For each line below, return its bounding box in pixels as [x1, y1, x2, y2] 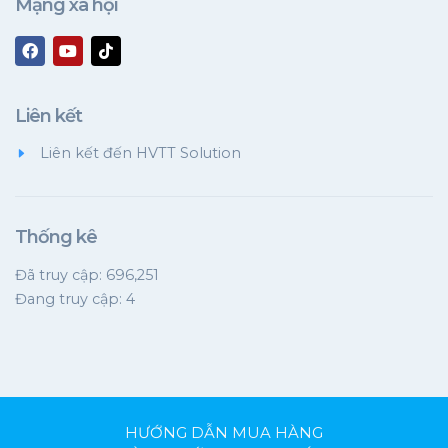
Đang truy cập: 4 [15, 289, 135, 308]
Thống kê [15, 226, 97, 249]
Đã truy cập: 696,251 [15, 265, 159, 284]
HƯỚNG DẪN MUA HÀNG [125, 422, 323, 442]
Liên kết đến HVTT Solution [40, 144, 241, 163]
